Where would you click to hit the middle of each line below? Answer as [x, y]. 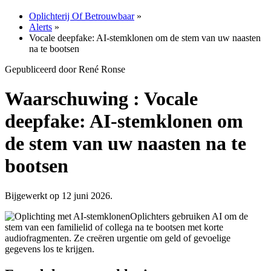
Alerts [41, 27]
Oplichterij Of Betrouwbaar [82, 16]
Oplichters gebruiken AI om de [189, 216]
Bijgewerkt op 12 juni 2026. [59, 195]
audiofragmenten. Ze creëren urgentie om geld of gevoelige [118, 238]
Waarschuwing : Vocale [101, 99]
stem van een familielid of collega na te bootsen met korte [114, 227]
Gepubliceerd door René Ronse [65, 69]
